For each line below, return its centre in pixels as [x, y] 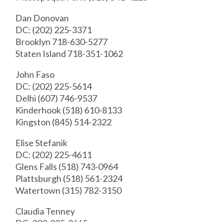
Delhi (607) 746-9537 [56, 98]
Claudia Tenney [45, 211]
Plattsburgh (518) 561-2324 [69, 179]
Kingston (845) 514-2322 [64, 122]
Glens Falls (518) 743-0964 [67, 167]
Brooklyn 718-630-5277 [62, 42]
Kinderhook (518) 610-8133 [69, 110]
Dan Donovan [42, 18]
